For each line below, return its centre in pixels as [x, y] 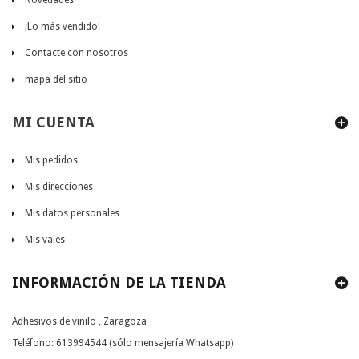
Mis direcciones [59, 187]
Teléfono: [34, 343]
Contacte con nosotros [77, 53]
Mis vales [45, 240]
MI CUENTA [53, 122]
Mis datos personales [72, 213]
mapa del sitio [56, 79]
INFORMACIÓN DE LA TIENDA [119, 282]
